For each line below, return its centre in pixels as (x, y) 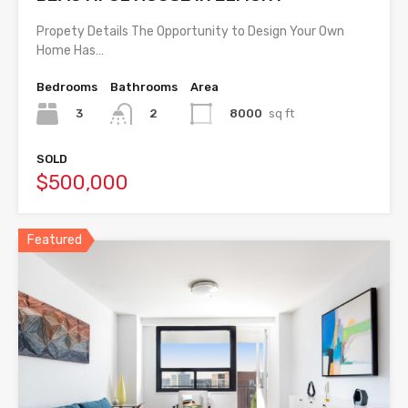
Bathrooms (144, 87)
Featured (55, 240)
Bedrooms (67, 87)
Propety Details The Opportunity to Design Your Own (190, 31)
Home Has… (70, 50)
